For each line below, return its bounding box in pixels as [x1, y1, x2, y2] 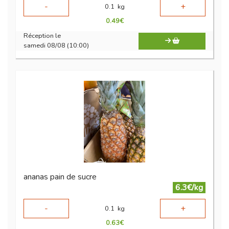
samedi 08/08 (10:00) [24, 41, 89, 51]
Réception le [24, 31, 61, 41]
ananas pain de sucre [24, 171, 97, 183]
